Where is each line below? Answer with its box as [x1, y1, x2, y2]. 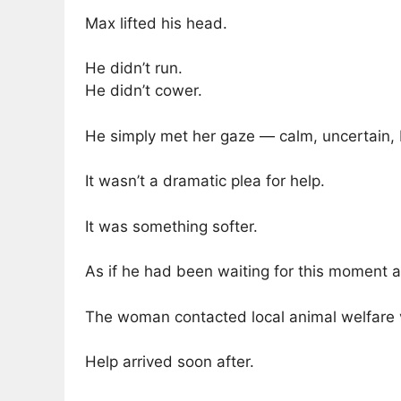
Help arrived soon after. [85, 353, 254, 371]
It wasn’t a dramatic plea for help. [85, 172, 325, 191]
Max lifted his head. [85, 13, 227, 32]
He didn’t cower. [85, 81, 202, 100]
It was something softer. [85, 217, 258, 235]
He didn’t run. [85, 59, 183, 78]
